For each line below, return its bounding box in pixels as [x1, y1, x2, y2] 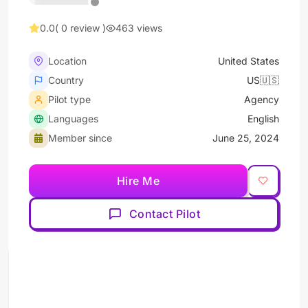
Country [48, 74, 84, 86]
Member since [48, 132, 112, 144]
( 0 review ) [55, 22, 106, 34]
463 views [115, 22, 162, 34]
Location [48, 55, 87, 67]
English [247, 113, 279, 124]
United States [218, 55, 279, 67]
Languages [48, 113, 98, 124]
